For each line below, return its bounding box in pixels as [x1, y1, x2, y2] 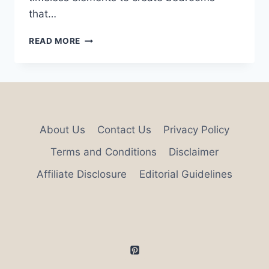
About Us [39, 123, 85, 136]
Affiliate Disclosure [37, 168, 127, 180]
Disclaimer [169, 145, 219, 158]
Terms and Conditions [50, 145, 157, 158]
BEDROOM [80, 58, 125, 68]
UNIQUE [80, 46, 115, 56]
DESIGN [80, 71, 113, 81]
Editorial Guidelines [139, 168, 232, 180]
